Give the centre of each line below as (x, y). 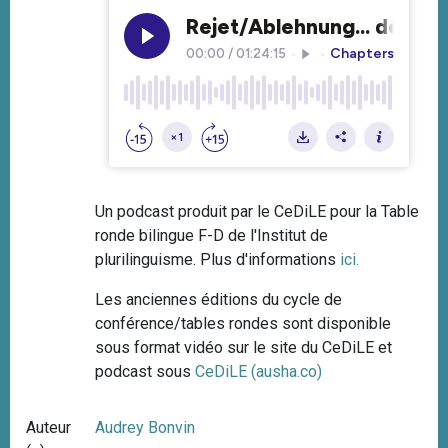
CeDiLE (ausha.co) (259, 371)
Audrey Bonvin (145, 427)
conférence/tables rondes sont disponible (243, 323)
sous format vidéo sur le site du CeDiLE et (244, 347)
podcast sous (145, 371)
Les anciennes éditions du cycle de (219, 299)
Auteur (48, 427)
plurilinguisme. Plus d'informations (218, 259)
